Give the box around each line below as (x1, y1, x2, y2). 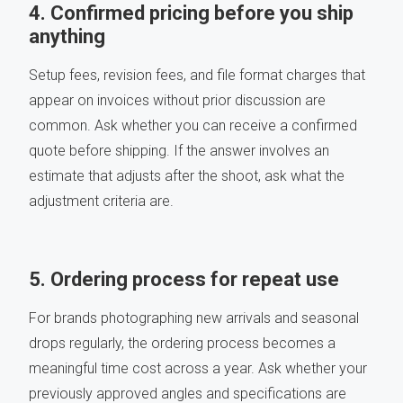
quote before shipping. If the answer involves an (29, 142, 329, 160)
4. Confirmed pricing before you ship (29, 2, 354, 25)
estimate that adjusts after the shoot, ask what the (29, 167, 345, 185)
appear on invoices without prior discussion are (29, 92, 326, 110)
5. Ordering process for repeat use (29, 268, 339, 291)
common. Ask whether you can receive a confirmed (29, 117, 357, 135)
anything (29, 25, 105, 49)
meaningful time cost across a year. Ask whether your (29, 360, 367, 378)
